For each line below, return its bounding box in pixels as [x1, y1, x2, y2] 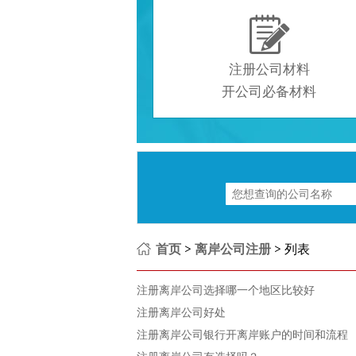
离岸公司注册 [195, 240, 271, 257]
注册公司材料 [228, 60, 310, 78]
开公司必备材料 [222, 82, 317, 100]
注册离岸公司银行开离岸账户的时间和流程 [137, 327, 348, 342]
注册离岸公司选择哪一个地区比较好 [137, 282, 315, 297]
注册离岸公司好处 [137, 304, 226, 319]
